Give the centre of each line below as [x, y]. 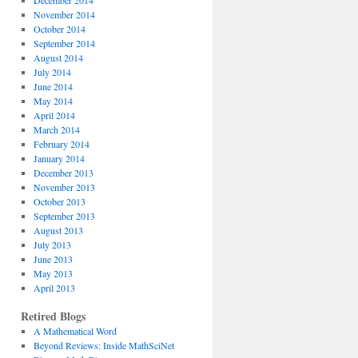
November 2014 [64, 14]
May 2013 [53, 273]
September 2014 [64, 43]
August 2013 [58, 230]
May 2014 [53, 101]
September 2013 [64, 216]
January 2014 [59, 158]
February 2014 [61, 144]
